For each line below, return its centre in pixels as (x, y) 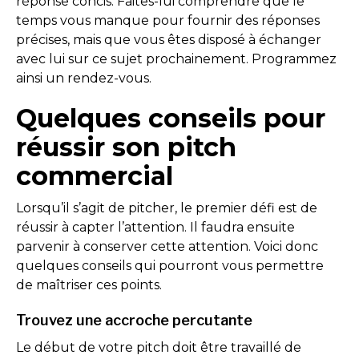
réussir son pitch (126, 147)
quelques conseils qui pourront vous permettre (170, 266)
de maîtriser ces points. (91, 285)
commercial (95, 176)
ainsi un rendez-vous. (85, 78)
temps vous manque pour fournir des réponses (168, 20)
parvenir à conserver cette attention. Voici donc (167, 246)
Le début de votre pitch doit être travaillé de (159, 347)
